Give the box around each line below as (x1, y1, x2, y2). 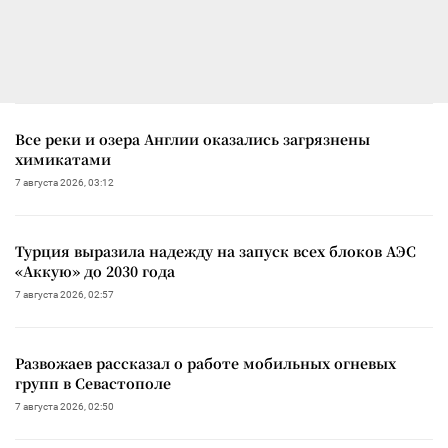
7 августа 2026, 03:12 (15, 176, 114, 188)
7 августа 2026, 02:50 (15, 400, 114, 412)
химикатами (15, 148, 111, 169)
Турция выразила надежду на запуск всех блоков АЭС (15, 240, 416, 261)
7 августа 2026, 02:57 (15, 288, 114, 300)
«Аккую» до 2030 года (15, 260, 175, 281)
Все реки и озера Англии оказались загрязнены (15, 128, 370, 149)
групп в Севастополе (15, 372, 171, 393)
